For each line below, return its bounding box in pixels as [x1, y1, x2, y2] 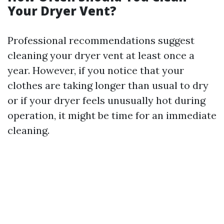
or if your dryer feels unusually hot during [7, 94, 205, 106]
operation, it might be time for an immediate [7, 109, 216, 121]
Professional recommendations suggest [7, 34, 194, 46]
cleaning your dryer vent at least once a [7, 49, 194, 61]
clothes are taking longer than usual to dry [7, 79, 208, 91]
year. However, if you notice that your [7, 64, 184, 76]
